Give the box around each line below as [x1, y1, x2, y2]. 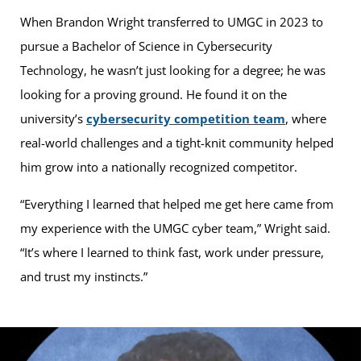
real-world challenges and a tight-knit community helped [20, 135, 334, 151]
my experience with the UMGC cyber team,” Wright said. [20, 220, 330, 237]
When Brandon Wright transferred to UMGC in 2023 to [20, 14, 323, 31]
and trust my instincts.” [20, 268, 147, 285]
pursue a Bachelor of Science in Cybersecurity [20, 38, 272, 55]
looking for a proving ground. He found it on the [20, 86, 287, 103]
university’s [20, 110, 86, 127]
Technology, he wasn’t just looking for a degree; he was [20, 62, 326, 79]
